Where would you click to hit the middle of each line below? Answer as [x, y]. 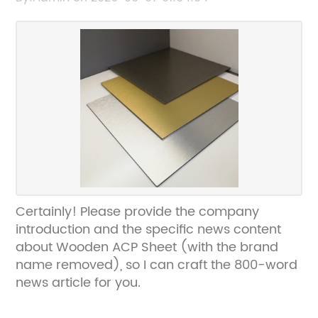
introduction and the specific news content [149, 230]
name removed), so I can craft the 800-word [157, 265]
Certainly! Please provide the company [138, 212]
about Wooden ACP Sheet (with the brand [147, 247]
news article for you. [78, 283]
